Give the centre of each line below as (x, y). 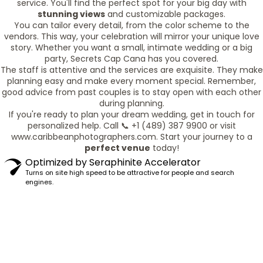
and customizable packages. (165, 14)
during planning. (131, 103)
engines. (39, 182)
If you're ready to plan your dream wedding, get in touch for (131, 114)
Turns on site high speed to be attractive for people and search (130, 173)
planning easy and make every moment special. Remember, (131, 81)
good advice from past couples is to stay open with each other (131, 92)
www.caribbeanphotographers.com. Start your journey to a (131, 137)
